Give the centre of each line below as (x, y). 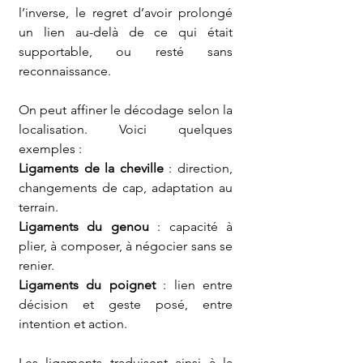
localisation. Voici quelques (126, 129)
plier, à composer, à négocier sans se (126, 246)
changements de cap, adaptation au (126, 188)
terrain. (38, 207)
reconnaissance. (65, 71)
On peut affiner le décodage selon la (126, 110)
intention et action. (73, 324)
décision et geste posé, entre (126, 304)
